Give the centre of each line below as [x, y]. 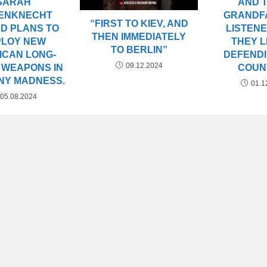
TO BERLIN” [139, 50]
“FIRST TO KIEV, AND [139, 24]
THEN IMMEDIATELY [139, 37]
